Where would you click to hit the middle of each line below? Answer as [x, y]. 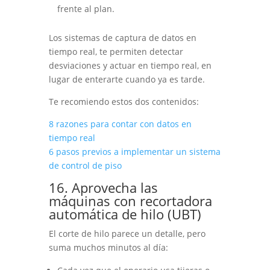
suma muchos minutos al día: [108, 247]
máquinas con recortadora [130, 200]
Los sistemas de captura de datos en [122, 37]
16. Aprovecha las [103, 187]
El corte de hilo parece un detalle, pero [127, 233]
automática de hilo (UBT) [125, 214]
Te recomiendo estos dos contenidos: [124, 101]
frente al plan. [86, 8]
